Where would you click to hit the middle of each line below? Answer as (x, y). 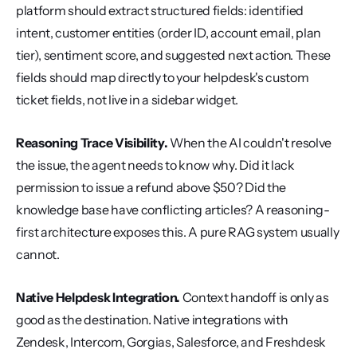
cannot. (38, 254)
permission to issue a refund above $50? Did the (151, 187)
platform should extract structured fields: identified (160, 10)
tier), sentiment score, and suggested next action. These (174, 55)
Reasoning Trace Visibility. (92, 143)
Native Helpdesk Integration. (98, 297)
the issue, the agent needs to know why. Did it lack (155, 165)
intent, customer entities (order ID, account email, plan (169, 33)
